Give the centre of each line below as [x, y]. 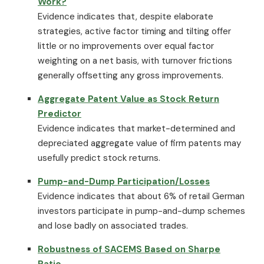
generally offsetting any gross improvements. [131, 75]
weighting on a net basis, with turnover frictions [135, 60]
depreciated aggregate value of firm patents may [139, 143]
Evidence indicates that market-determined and [136, 128]
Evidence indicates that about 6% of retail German [141, 196]
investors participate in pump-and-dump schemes [141, 211]
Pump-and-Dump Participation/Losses [124, 181]
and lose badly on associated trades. [113, 225]
